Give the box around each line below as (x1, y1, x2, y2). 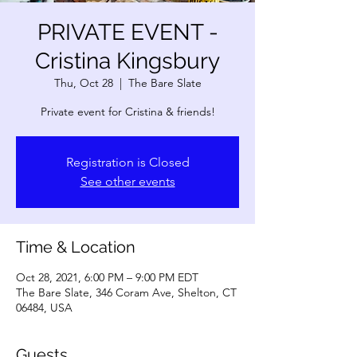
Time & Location (16, 237, 135, 257)
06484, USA (16, 300, 73, 315)
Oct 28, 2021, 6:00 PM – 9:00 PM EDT (16, 270, 198, 284)
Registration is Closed (65, 155, 190, 170)
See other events (80, 174, 175, 189)
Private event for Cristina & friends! (40, 104, 215, 119)
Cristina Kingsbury (35, 48, 220, 74)
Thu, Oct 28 (53, 76, 113, 90)
